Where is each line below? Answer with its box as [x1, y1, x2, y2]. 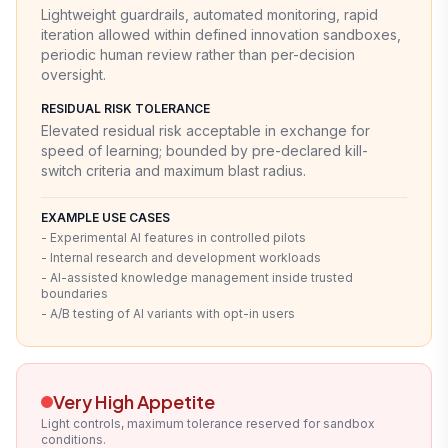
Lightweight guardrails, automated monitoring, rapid [41, 5, 378, 23]
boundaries [41, 285, 108, 301]
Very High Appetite [53, 389, 215, 413]
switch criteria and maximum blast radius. [41, 161, 306, 179]
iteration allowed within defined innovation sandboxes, [41, 25, 401, 43]
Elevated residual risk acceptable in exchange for [41, 121, 370, 139]
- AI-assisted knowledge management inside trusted [41, 269, 353, 285]
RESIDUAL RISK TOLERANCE [41, 100, 210, 116]
